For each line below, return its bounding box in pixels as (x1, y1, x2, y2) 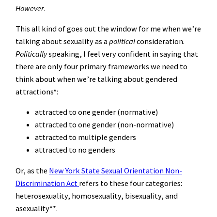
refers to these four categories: (79, 178, 182, 188)
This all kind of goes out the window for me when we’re (15, 24, 201, 34)
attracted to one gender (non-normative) (35, 120, 174, 130)
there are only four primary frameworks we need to (15, 62, 187, 72)
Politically (15, 49, 47, 59)
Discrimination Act (15, 178, 79, 188)
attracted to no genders (35, 145, 115, 155)
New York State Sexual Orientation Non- (49, 165, 182, 175)
